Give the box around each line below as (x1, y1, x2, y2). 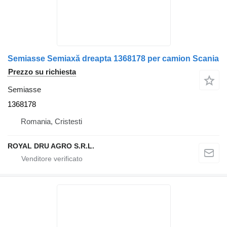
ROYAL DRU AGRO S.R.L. (8, 142, 94, 150)
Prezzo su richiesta (8, 67, 76, 77)
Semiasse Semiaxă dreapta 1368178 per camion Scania (8, 54, 219, 63)
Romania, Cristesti (21, 117, 82, 126)
